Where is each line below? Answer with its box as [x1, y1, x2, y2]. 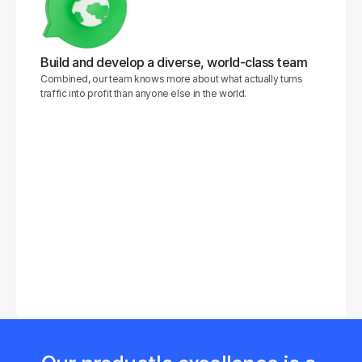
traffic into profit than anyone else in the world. [40, 87, 246, 99]
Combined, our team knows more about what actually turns [40, 73, 303, 85]
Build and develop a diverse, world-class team [40, 54, 308, 70]
